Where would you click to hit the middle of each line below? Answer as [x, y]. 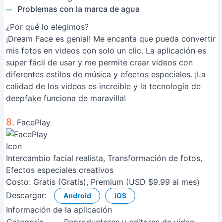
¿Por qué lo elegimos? [47, 27]
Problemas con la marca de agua [79, 9]
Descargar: [26, 195]
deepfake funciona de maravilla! [66, 98]
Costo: [18, 182]
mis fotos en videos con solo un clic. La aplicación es [106, 51]
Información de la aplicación [59, 210]
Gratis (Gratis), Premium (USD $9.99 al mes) [116, 182]
